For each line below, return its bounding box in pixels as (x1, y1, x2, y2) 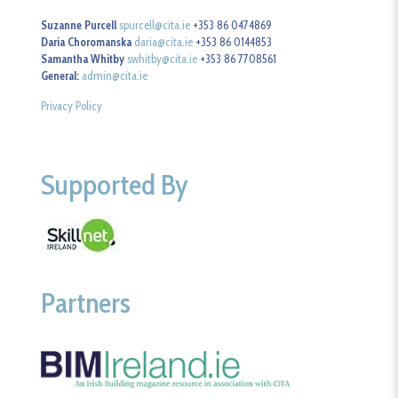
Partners (41, 285, 131, 321)
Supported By (41, 167, 189, 203)
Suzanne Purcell (41, 18, 117, 33)
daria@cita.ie (134, 35, 194, 50)
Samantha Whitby (41, 52, 125, 67)
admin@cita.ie (82, 68, 148, 84)
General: (41, 68, 80, 84)
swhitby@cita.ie (127, 52, 198, 67)
